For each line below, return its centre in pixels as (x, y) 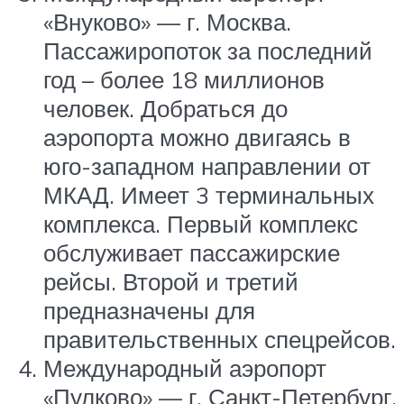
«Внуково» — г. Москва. (167, 22)
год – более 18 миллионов (184, 80)
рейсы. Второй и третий (171, 282)
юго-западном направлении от (207, 166)
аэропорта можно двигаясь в (197, 138)
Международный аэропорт (185, 368)
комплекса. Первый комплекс (201, 224)
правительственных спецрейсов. (220, 340)
